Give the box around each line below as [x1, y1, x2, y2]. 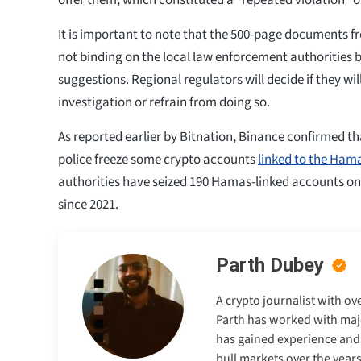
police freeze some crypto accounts [58, 149, 258, 169]
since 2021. [58, 194, 118, 214]
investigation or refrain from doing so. [58, 92, 272, 112]
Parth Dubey [216, 253, 324, 276]
